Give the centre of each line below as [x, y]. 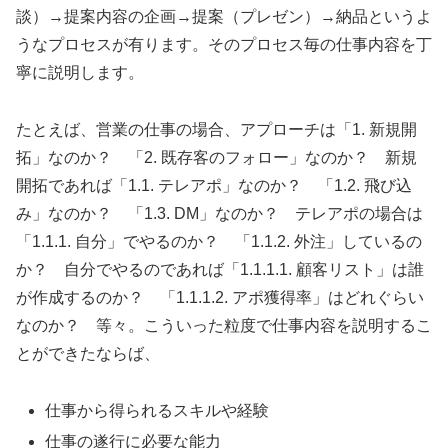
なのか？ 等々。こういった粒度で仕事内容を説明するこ [224, 326]
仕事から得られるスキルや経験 [157, 410]
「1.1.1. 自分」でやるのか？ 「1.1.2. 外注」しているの [219, 242]
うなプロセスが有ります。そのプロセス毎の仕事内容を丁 [224, 45]
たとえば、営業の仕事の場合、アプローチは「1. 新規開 [216, 130]
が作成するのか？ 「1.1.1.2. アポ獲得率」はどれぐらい [220, 298]
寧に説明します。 [80, 73]
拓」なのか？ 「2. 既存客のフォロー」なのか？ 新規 [216, 158]
